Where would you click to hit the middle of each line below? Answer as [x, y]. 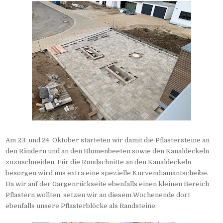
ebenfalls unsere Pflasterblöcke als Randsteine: [81, 206]
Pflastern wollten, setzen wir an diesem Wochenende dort [98, 195]
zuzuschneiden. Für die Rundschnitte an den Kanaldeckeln [99, 162]
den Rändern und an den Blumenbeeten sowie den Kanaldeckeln [108, 151]
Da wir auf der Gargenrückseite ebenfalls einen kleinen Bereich [108, 184]
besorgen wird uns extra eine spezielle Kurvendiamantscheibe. [107, 173]
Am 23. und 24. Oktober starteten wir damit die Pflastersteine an [108, 140]
